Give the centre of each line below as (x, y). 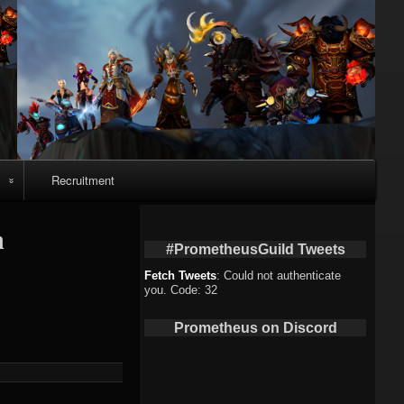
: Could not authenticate (279, 275)
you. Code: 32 (181, 289)
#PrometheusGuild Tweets (255, 249)
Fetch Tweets (181, 275)
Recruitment (83, 180)
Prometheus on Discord (255, 327)
